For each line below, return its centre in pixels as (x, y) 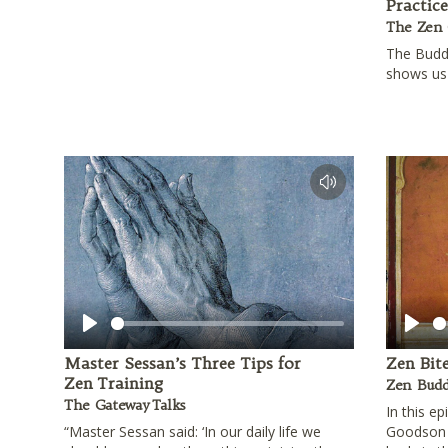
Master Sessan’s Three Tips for (182, 363)
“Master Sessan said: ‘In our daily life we (192, 432)
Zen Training (113, 383)
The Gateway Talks (125, 405)
